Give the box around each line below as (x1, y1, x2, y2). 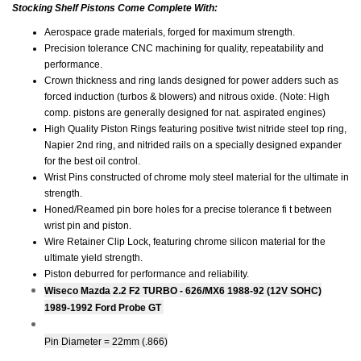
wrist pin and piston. (44, 219, 131, 231)
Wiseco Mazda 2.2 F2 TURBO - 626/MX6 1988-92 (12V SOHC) (44, 284, 322, 297)
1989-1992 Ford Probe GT (44, 301, 164, 313)
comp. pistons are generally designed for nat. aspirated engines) (44, 106, 326, 118)
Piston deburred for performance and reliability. (44, 268, 249, 280)
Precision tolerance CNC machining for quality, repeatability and (44, 42, 324, 54)
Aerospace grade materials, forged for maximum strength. (44, 26, 295, 38)
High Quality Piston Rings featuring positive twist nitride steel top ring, (44, 122, 346, 135)
